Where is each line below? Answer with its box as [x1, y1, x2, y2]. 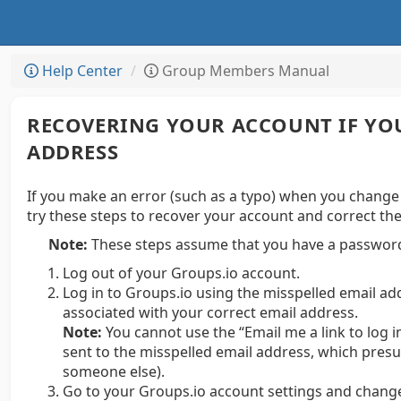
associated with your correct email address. [63, 303, 358, 322]
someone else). [63, 362, 165, 381]
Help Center [38, 61, 123, 81]
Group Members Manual [158, 61, 329, 81]
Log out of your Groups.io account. [63, 263, 300, 283]
